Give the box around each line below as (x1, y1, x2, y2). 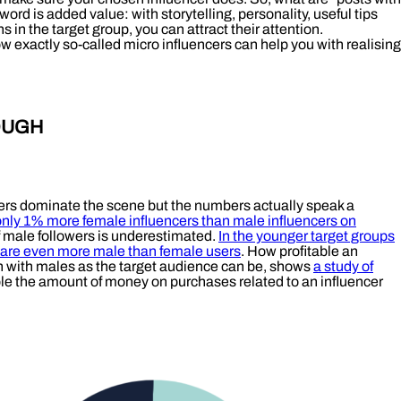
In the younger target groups (218, 227, 395, 243)
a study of (313, 258, 373, 274)
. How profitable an (241, 243, 358, 259)
